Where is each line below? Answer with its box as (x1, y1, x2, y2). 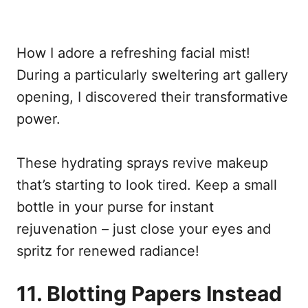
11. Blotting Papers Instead (16, 280, 282, 306)
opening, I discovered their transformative (16, 88, 288, 105)
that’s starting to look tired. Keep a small (16, 176, 277, 193)
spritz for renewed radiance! (16, 242, 199, 259)
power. (16, 110, 60, 127)
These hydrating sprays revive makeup (16, 154, 268, 171)
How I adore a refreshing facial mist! (16, 44, 250, 61)
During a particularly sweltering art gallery (16, 66, 288, 83)
